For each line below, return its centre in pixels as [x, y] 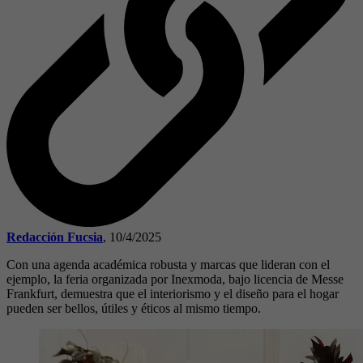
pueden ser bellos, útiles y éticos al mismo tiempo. [134, 308]
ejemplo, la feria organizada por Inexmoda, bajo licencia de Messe [175, 279]
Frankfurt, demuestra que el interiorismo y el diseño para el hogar [173, 293]
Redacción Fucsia [55, 237]
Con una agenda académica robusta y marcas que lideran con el [168, 264]
